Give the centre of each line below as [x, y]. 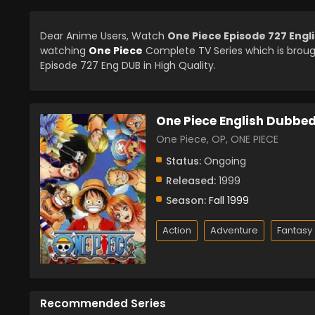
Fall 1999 [229, 200]
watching [64, 51]
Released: [191, 181]
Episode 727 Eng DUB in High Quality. [128, 65]
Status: [184, 161]
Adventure [234, 230]
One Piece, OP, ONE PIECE [217, 139]
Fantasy [295, 230]
